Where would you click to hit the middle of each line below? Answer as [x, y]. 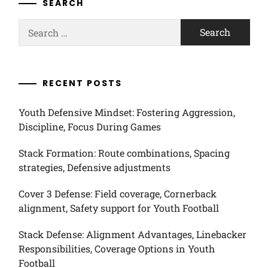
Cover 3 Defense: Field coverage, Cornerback [117, 194]
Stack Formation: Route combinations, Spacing [124, 153]
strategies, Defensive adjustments [94, 167]
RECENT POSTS [82, 83]
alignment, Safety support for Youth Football [118, 208]
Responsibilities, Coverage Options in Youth [116, 249]
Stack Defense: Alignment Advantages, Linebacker [132, 234]
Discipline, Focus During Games [89, 127]
